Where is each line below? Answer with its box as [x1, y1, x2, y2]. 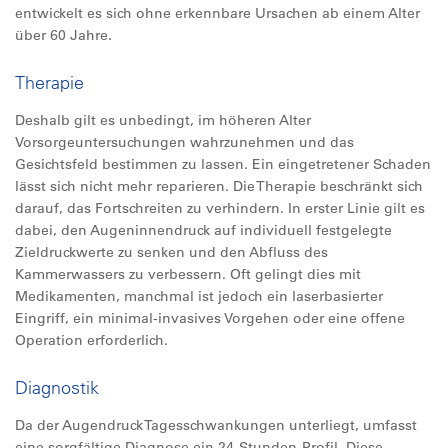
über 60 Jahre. [15, 26, 112, 44]
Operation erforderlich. [15, 331, 168, 349]
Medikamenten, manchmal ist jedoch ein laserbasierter [15, 287, 383, 305]
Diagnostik [15, 376, 99, 399]
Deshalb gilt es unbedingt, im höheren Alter [15, 111, 311, 129]
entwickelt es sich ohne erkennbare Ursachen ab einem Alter [15, 4, 420, 22]
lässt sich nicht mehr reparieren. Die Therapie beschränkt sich [15, 177, 423, 195]
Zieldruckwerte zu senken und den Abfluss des [15, 243, 328, 261]
